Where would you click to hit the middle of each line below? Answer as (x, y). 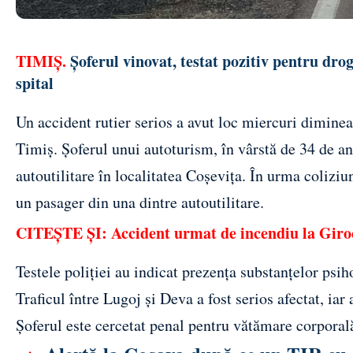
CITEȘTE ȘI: (63, 232)
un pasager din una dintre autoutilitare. (140, 202)
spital (35, 83)
